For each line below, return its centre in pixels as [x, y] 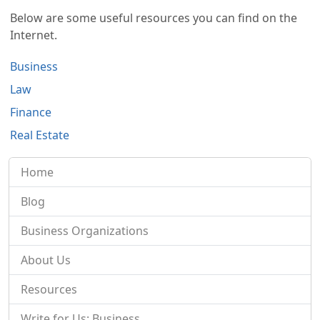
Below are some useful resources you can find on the [154, 17]
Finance [31, 112]
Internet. [34, 35]
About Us [46, 260]
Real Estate [40, 135]
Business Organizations [85, 230]
